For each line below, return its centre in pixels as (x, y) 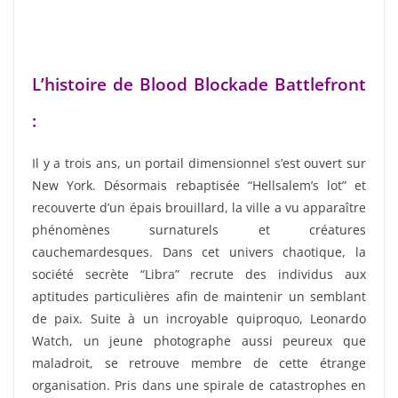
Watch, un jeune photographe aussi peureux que (199, 341)
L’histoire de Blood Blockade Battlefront (199, 84)
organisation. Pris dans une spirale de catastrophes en (199, 386)
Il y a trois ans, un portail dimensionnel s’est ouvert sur (199, 163)
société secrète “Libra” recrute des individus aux (199, 275)
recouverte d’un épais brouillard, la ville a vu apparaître (199, 208)
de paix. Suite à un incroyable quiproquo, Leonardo (199, 319)
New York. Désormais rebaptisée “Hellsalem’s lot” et (199, 186)
